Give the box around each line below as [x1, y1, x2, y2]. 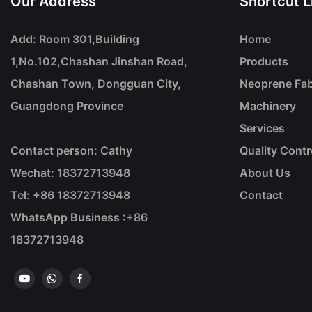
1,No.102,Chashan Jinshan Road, [10, 54, 187, 69]
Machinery [239, 99, 296, 114]
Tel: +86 [10, 188, 57, 203]
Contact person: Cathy [10, 143, 132, 158]
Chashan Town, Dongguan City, [10, 77, 181, 91]
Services [239, 121, 285, 136]
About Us [239, 166, 290, 180]
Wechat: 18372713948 [10, 166, 130, 180]
